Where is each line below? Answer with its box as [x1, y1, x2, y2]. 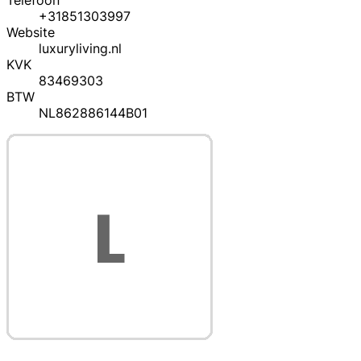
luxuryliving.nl [39, 40, 122, 57]
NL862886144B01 [39, 105, 147, 122]
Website [6, 24, 55, 41]
